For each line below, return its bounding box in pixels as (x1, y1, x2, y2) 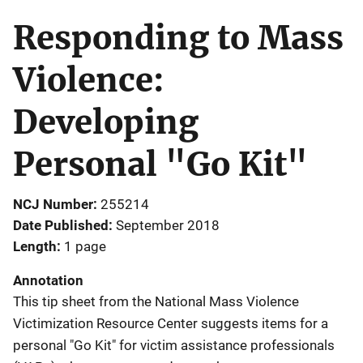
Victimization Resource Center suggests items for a (13, 314, 328, 331)
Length (13, 237, 57, 254)
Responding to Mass (13, 17, 344, 58)
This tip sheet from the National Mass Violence (13, 293, 299, 310)
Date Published (13, 216, 109, 233)
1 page (64, 237, 106, 254)
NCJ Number (13, 195, 93, 212)
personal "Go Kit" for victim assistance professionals (13, 336, 335, 353)
